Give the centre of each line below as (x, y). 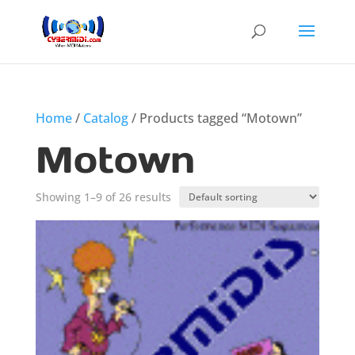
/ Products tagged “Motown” (215, 118)
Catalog (105, 118)
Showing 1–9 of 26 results (103, 197)
